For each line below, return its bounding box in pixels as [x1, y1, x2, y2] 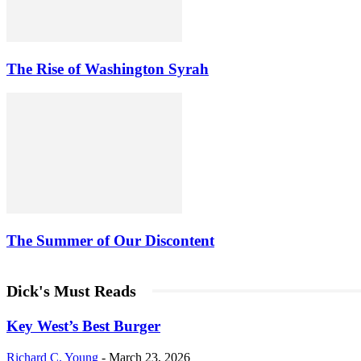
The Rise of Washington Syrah [6, 60, 209, 77]
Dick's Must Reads [6, 281, 136, 300]
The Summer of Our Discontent [6, 231, 214, 249]
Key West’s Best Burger [6, 317, 160, 335]
